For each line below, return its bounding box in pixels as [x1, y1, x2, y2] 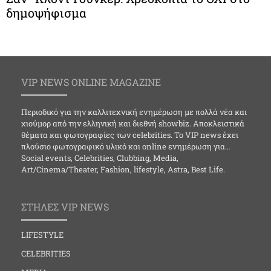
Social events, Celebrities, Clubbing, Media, [21, 152, 178, 163]
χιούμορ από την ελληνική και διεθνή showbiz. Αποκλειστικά [21, 118, 244, 129]
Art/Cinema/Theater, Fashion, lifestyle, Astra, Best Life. [21, 164, 225, 175]
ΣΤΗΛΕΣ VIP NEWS [21, 200, 109, 214]
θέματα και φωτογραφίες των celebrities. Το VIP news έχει [21, 129, 238, 140]
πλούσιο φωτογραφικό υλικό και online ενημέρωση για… [21, 141, 230, 152]
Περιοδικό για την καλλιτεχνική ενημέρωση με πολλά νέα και [21, 106, 247, 117]
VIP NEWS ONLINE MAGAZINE [21, 76, 161, 88]
